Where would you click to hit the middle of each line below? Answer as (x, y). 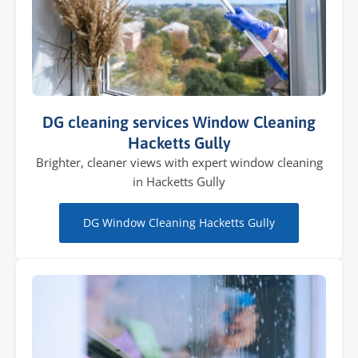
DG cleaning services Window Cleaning (179, 122)
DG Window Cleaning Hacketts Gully (179, 223)
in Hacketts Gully (179, 182)
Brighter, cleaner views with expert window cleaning (179, 163)
